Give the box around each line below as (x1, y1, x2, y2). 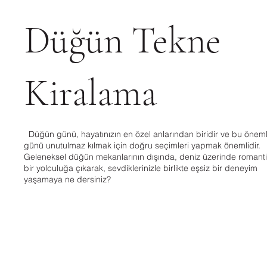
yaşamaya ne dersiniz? (24, 173, 111, 185)
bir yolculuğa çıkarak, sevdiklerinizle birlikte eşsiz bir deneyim (24, 162, 258, 173)
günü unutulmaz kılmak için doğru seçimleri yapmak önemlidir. (24, 139, 261, 151)
